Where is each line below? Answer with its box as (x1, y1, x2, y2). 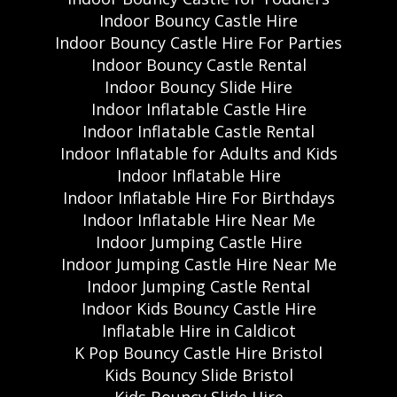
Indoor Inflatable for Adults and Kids (59, 142, 338, 164)
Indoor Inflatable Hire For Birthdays (62, 186, 335, 208)
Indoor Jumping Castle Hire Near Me (60, 253, 337, 275)
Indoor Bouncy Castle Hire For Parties (55, 31, 342, 53)
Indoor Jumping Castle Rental (87, 275, 310, 297)
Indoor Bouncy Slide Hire (105, 75, 292, 97)
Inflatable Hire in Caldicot (101, 319, 296, 341)
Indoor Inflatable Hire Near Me (82, 208, 315, 230)
